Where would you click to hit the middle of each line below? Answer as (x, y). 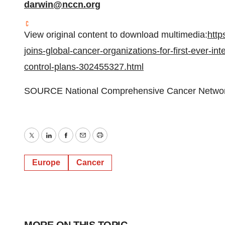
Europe (46, 162)
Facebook (85, 142)
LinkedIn (65, 142)
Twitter (44, 142)
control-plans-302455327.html (84, 67)
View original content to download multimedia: (116, 35)
